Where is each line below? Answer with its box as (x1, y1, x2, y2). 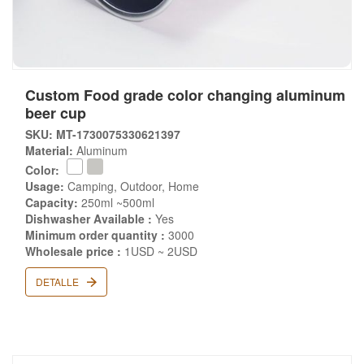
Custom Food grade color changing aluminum (25, 84, 345, 106)
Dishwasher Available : (25, 210, 152, 227)
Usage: (25, 178, 64, 194)
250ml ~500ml (78, 194, 154, 210)
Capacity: (25, 194, 78, 210)
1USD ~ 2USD (121, 243, 197, 259)
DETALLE (36, 275, 81, 288)
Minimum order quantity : (25, 227, 165, 243)
